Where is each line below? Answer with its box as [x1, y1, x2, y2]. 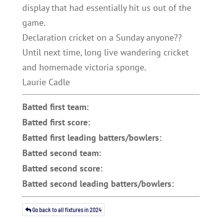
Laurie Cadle [22, 76, 70, 88]
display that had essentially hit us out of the [22, 2, 191, 13]
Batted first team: [22, 101, 89, 112]
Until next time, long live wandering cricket [22, 47, 189, 58]
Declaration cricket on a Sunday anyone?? [22, 32, 182, 43]
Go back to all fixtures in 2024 [31, 206, 102, 213]
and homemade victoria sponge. [22, 61, 146, 73]
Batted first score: [22, 116, 90, 128]
